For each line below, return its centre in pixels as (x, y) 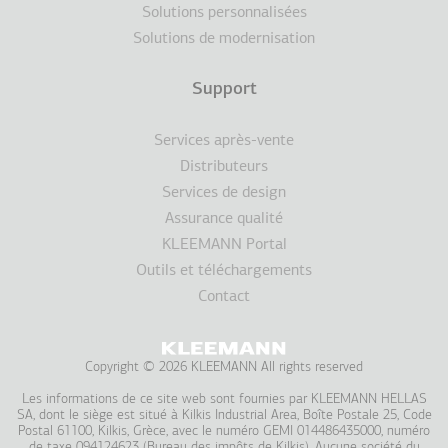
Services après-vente (224, 141)
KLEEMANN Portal (224, 245)
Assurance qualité (224, 219)
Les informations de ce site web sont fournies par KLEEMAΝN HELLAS (224, 400)
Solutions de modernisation (224, 39)
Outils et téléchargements (224, 271)
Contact (224, 297)
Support (224, 90)
